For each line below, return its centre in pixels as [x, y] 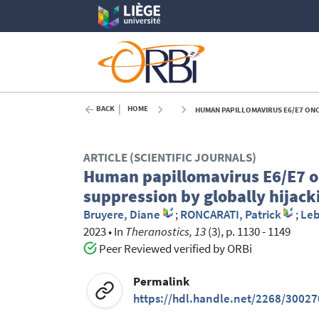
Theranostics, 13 [166, 232]
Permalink [162, 281]
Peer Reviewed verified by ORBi [174, 249]
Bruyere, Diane [122, 215]
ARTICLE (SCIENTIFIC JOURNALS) [170, 158]
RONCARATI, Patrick [230, 215]
